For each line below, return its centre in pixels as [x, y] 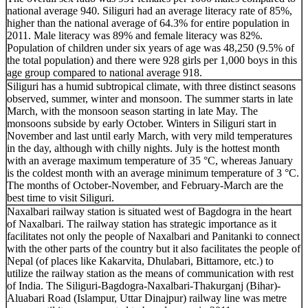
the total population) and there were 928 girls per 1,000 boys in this [152, 60]
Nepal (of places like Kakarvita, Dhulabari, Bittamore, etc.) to [140, 261]
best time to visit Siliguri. [60, 197]
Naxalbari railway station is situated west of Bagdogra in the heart [149, 211]
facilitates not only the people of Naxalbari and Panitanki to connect [153, 236]
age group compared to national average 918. [104, 72]
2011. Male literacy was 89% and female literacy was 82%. [135, 35]
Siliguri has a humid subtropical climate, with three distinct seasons [151, 86]
